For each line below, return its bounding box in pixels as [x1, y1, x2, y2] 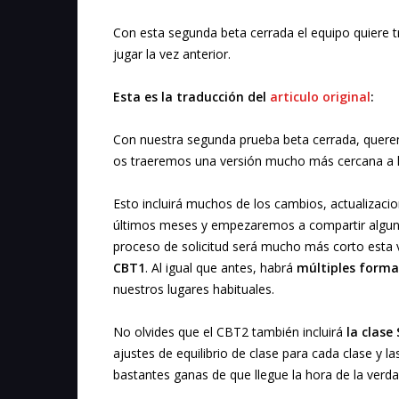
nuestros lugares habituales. [113, 281, 274, 298]
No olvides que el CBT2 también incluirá [113, 323, 346, 341]
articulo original [270, 88, 370, 106]
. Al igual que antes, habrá [145, 259, 297, 277]
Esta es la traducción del [113, 88, 270, 106]
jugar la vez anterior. [113, 45, 231, 63]
